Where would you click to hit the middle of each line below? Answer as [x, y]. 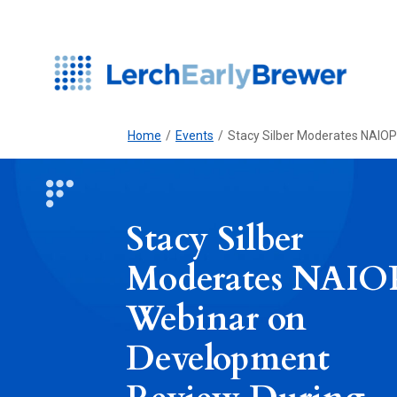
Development [228, 358]
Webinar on [216, 319]
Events [195, 136]
